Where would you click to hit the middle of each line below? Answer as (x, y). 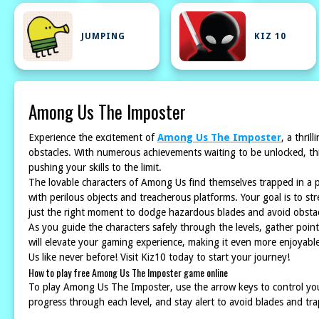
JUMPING (103, 36)
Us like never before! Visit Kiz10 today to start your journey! (159, 257)
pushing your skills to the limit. (95, 167)
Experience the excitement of (93, 137)
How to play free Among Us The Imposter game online (128, 272)
